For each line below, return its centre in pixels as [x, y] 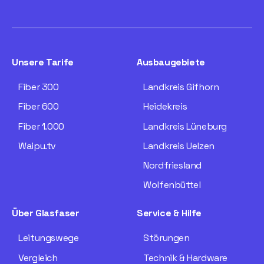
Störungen [166, 238]
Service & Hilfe [169, 213]
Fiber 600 [39, 107]
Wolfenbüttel [172, 185]
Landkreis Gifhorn [181, 87]
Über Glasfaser [46, 213]
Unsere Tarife [43, 62]
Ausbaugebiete [171, 62]
